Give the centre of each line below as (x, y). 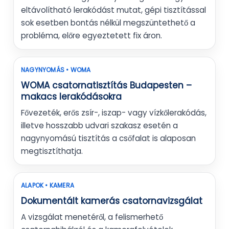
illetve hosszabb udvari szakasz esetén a (99, 126)
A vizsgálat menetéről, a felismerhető (92, 217)
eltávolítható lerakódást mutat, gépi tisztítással (113, 10)
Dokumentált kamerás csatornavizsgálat (112, 201)
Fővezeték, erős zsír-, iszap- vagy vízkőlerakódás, (114, 113)
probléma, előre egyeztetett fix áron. (91, 36)
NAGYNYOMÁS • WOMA (56, 70)
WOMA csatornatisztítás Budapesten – (106, 86)
